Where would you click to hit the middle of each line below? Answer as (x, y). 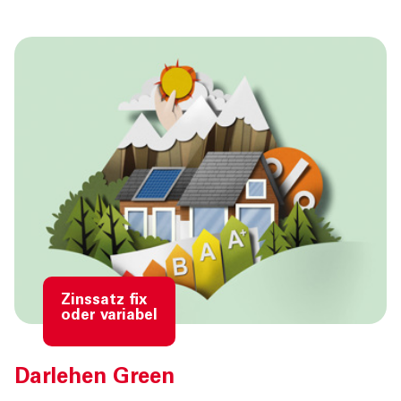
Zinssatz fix (104, 302)
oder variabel (109, 317)
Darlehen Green (94, 379)
